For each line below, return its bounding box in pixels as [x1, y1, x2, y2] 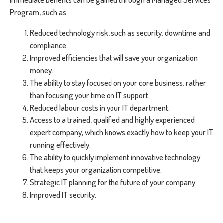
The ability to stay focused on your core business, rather [30, 77, 206, 88]
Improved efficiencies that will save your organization [30, 52, 198, 63]
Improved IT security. [30, 189, 98, 200]
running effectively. [30, 139, 91, 150]
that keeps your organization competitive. [30, 164, 163, 175]
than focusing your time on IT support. [30, 90, 151, 100]
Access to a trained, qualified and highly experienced [30, 114, 195, 125]
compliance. [30, 40, 68, 50]
